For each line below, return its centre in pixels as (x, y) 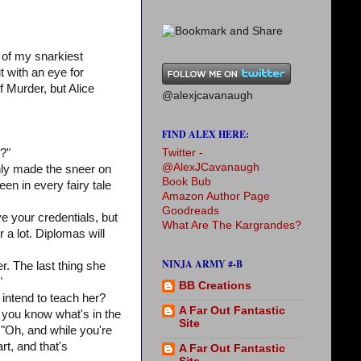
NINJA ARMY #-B (202, 264)
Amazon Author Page (216, 196)
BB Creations (215, 286)
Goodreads (191, 211)
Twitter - (183, 153)
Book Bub (187, 182)
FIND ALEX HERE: (205, 134)
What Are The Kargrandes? (232, 225)
